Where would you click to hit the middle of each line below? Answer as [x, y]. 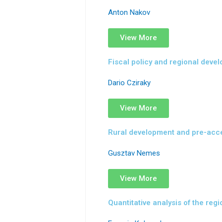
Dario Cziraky [129, 83]
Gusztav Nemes [134, 153]
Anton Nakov [129, 12]
